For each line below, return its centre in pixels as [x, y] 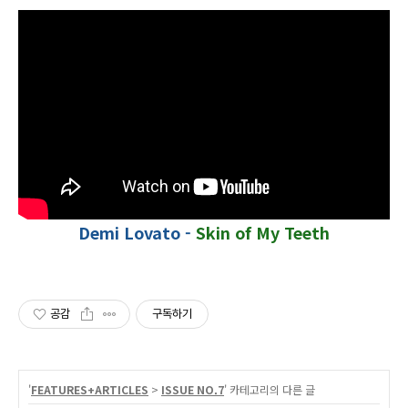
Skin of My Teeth [263, 232]
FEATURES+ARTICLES [90, 389]
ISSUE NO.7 [193, 389]
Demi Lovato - [137, 232]
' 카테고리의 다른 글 [270, 389]
